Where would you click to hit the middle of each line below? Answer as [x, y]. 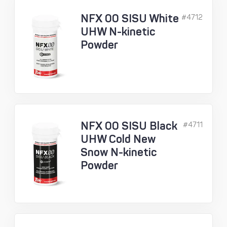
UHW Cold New [118, 139]
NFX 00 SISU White [130, 19]
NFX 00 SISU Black [129, 126]
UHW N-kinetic [118, 32]
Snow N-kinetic [119, 153]
